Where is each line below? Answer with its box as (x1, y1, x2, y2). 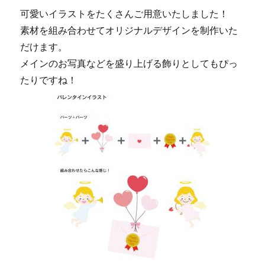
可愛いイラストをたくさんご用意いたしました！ (20, 8, 229, 20)
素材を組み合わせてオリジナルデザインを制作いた (20, 24, 238, 37)
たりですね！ (20, 74, 77, 86)
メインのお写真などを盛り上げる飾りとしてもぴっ (20, 57, 238, 70)
